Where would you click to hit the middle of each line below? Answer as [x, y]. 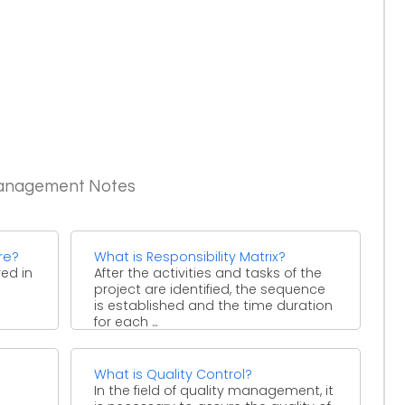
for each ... [126, 321]
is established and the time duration [214, 305]
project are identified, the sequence [210, 289]
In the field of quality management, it [214, 390]
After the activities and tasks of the [208, 273]
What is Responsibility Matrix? [190, 256]
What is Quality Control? [174, 374]
